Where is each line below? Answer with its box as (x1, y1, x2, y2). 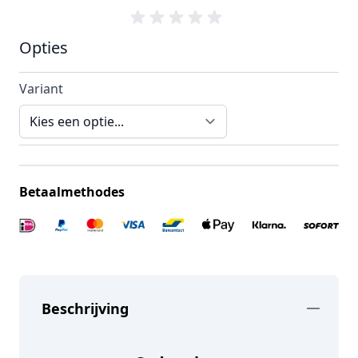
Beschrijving (42, 298, 129, 318)
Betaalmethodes (19, 182, 125, 201)
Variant (19, 79, 63, 97)
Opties (19, 36, 68, 58)
